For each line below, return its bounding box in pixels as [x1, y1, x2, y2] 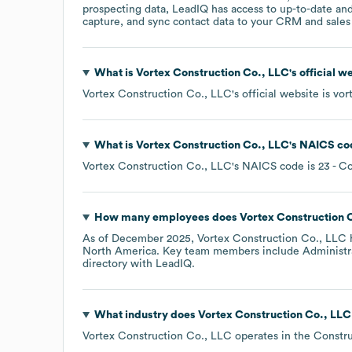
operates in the [232, 330, 313, 342]
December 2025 [112, 233, 191, 244]
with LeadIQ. [127, 258, 195, 269]
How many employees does [93, 211, 240, 223]
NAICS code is [242, 160, 318, 172]
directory [82, 258, 127, 269]
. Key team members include [156, 245, 302, 257]
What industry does [93, 309, 198, 321]
